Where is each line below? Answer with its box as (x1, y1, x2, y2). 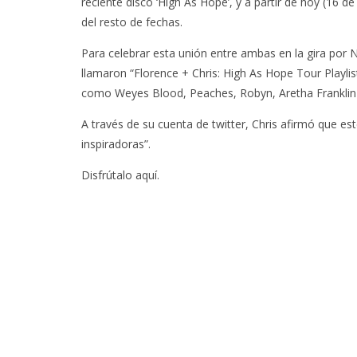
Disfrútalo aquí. (81, 167, 159, 182)
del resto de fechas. (81, 14, 182, 29)
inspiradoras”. (81, 136, 151, 151)
